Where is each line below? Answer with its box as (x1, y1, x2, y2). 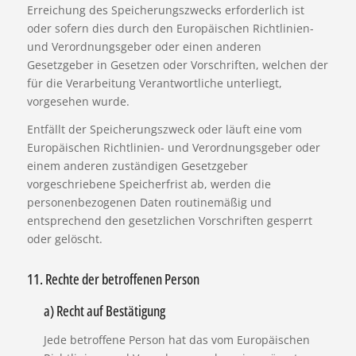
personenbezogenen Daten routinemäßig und (26, 195, 272, 211)
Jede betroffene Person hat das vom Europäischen (43, 332, 310, 348)
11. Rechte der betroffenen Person (26, 269, 199, 289)
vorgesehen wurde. (26, 94, 130, 110)
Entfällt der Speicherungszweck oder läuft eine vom (26, 122, 302, 137)
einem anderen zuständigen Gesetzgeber (26, 158, 248, 174)
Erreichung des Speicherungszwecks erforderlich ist (26, 2, 304, 18)
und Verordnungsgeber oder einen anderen (26, 39, 261, 55)
